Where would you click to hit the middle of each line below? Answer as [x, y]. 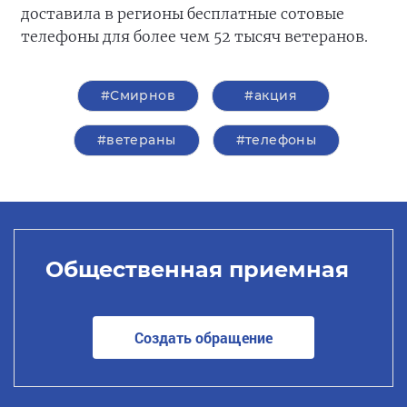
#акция [271, 96]
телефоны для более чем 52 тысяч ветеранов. [194, 37]
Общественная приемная [197, 269]
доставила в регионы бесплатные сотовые [183, 14]
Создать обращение [203, 337]
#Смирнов [138, 96]
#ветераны [136, 140]
